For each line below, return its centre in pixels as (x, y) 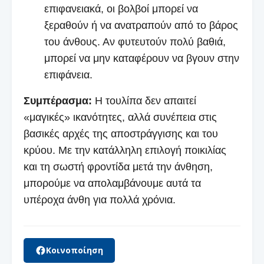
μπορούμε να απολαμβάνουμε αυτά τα (112, 183)
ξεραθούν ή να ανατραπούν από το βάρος (141, 25)
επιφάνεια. (68, 75)
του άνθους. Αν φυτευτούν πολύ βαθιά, (135, 42)
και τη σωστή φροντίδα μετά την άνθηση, (118, 166)
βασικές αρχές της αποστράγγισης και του (121, 133)
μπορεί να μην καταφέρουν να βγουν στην (142, 58)
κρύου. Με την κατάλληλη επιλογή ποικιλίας (125, 150)
